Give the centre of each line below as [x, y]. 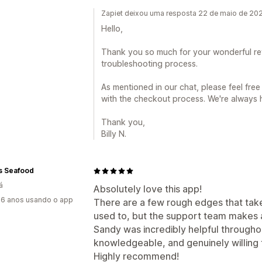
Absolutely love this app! [148, 189]
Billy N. [114, 134]
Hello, [112, 28]
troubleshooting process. [149, 63]
